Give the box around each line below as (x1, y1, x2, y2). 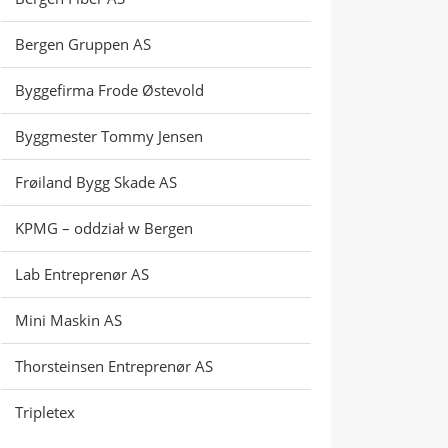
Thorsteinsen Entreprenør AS (15, 356, 213, 377)
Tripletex (15, 402, 75, 423)
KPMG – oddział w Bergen (15, 218, 193, 239)
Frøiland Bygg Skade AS (15, 172, 177, 193)
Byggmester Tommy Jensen (15, 126, 203, 147)
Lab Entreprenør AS (15, 264, 149, 285)
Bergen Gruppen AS (15, 34, 151, 55)
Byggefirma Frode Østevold (15, 80, 204, 101)
